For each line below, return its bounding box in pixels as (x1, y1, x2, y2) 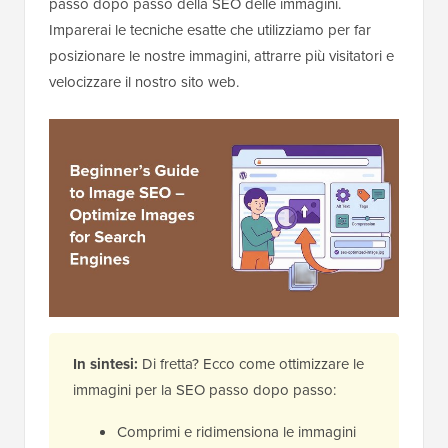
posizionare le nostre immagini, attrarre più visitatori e (49, 45, 394, 67)
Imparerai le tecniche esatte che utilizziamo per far (49, 19, 371, 41)
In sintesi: (73, 353, 138, 376)
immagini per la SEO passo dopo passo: (73, 379, 336, 401)
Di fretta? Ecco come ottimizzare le (138, 353, 364, 375)
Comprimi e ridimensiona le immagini (117, 421, 356, 443)
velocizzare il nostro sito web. (49, 71, 239, 93)
